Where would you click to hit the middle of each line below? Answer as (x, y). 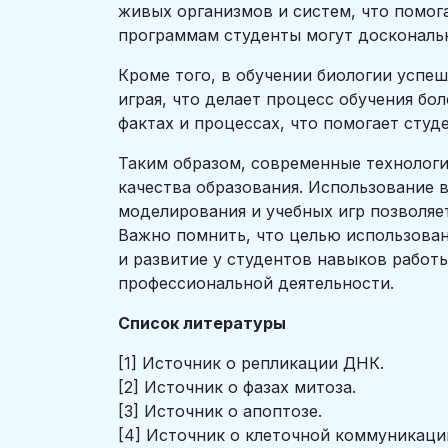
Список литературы (202, 323)
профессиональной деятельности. (256, 283)
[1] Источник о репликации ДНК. (251, 363)
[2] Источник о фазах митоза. (237, 387)
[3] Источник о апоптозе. (220, 411)
